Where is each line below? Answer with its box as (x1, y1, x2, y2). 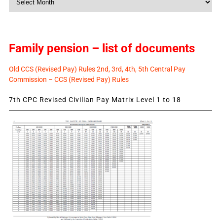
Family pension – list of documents (8, 41, 195, 55)
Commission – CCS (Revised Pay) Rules (8, 75, 129, 83)
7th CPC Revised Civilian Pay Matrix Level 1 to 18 (8, 95, 181, 104)
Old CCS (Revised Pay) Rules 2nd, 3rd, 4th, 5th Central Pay (8, 65, 185, 73)
